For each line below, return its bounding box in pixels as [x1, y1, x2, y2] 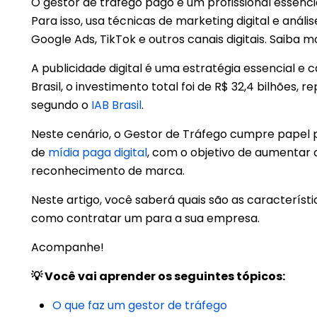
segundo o [31, 97, 91, 113]
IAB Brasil [91, 97, 142, 113]
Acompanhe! [31, 239, 104, 255]
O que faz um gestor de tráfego [52, 297, 227, 313]
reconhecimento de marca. [31, 163, 185, 179]
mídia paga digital [48, 144, 147, 161]
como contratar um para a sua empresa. [31, 210, 263, 226]
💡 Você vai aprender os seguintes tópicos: [31, 268, 285, 284]
